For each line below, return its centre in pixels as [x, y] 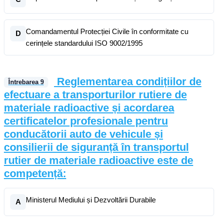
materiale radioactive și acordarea [89, 108]
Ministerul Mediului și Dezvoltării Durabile [91, 200]
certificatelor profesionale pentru [86, 121]
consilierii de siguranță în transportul [96, 147]
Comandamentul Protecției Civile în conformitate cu [107, 31]
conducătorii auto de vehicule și [83, 134]
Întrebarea [24, 82]
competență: [35, 173]
